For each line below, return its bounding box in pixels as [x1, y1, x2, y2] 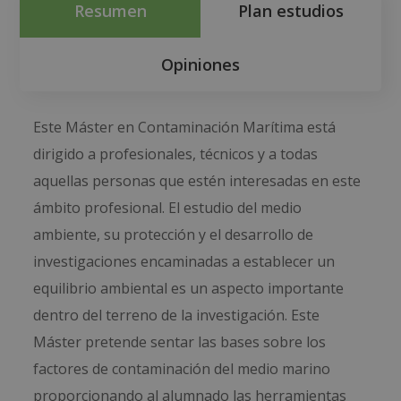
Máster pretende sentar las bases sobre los [33, 332, 327, 353]
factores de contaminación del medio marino [33, 359, 331, 380]
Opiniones [161, 54, 240, 76]
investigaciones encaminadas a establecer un [33, 252, 336, 272]
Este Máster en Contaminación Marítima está [33, 117, 337, 138]
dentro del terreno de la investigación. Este [33, 305, 320, 326]
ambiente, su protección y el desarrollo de [33, 225, 314, 245]
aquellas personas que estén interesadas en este [33, 171, 362, 192]
